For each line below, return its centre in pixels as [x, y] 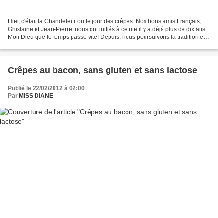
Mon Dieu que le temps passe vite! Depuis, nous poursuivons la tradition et [106, 37]
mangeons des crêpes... [39, 45]
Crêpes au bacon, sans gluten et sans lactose [102, 70]
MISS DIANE [36, 96]
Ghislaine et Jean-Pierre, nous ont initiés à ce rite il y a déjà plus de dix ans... [109, 29]
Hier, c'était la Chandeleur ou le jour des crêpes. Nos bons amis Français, [104, 22]
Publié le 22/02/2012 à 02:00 [46, 88]
